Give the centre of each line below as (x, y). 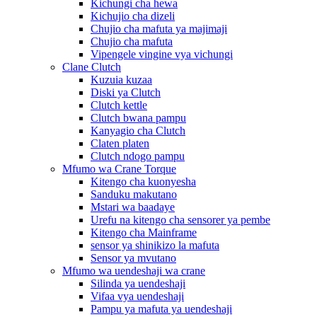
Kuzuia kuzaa (121, 79)
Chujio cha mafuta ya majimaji (159, 28)
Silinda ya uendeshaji (138, 283)
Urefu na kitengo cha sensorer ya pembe (180, 219)
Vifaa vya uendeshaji (137, 296)
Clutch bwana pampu (138, 117)
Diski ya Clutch (126, 92)
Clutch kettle (119, 105)
